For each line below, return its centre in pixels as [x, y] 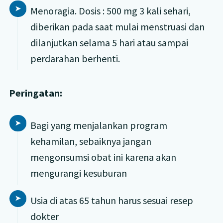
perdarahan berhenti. [75, 58]
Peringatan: [35, 93]
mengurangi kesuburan [78, 173]
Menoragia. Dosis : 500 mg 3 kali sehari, [110, 10]
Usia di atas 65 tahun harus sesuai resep [111, 201]
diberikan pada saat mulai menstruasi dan [117, 26]
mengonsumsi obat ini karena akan [103, 157]
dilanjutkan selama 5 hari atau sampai [109, 42]
